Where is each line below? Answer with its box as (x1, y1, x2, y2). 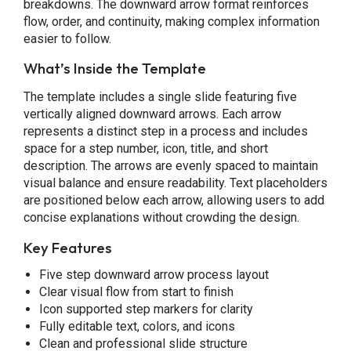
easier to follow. (23, 31, 111, 46)
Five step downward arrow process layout (38, 266, 269, 282)
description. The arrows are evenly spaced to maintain (23, 158, 318, 173)
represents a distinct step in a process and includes (23, 124, 308, 139)
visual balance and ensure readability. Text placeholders (23, 175, 327, 190)
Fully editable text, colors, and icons (38, 318, 235, 334)
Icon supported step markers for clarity (38, 301, 253, 317)
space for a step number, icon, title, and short (23, 141, 268, 156)
